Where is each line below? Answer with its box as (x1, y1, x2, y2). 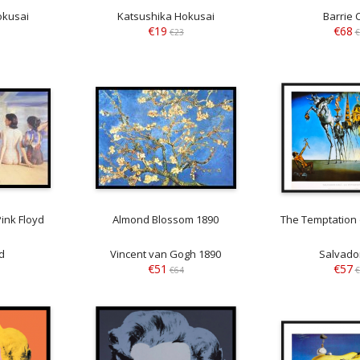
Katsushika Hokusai (117, 8, 215, 23)
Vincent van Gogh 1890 (110, 247, 222, 262)
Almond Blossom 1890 (112, 212, 219, 227)
